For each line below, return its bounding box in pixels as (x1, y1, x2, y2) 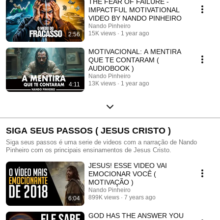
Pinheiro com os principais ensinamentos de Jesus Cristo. (6, 146, 171, 154)
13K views (88, 80, 116, 87)
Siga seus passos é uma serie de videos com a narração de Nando (6, 138, 197, 146)
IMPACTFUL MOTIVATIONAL (88, 5, 180, 14)
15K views (88, 29, 116, 37)
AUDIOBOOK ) (88, 64, 134, 72)
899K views (88, 193, 119, 201)
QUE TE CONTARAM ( (88, 55, 157, 64)
